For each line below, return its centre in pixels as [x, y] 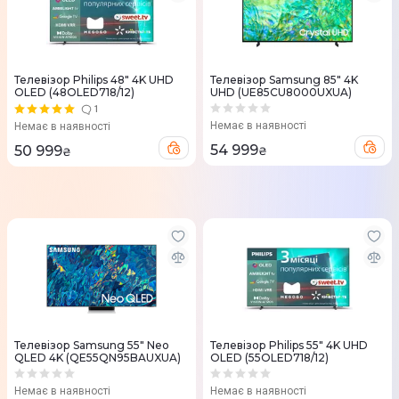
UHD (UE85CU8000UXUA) [281, 93]
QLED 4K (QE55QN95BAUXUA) [98, 358]
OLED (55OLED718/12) [269, 358]
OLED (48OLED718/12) [74, 93]
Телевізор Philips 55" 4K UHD [289, 346]
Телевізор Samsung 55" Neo [92, 346]
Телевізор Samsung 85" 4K [284, 80]
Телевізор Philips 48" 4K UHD [94, 80]
